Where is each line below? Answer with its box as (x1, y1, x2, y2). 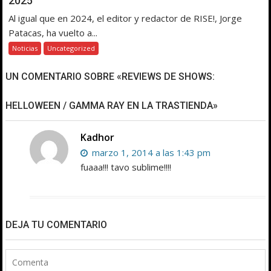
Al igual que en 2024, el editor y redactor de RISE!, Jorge (8, 11, 243, 24)
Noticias (12, 43, 38, 53)
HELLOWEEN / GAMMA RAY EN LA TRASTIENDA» (5, 99, 218, 111)
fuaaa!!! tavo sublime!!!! (80, 160, 172, 173)
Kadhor (80, 130, 115, 144)
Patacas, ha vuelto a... (8, 26, 98, 39)
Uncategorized (47, 43, 96, 53)
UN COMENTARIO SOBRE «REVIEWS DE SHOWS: (5, 70, 215, 82)
